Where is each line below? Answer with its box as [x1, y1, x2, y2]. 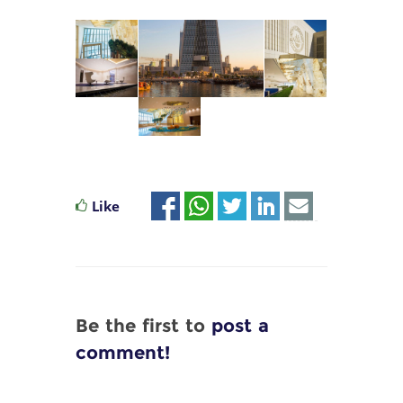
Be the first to [76, 308, 211, 343]
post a [211, 308, 269, 343]
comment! [76, 335, 170, 370]
